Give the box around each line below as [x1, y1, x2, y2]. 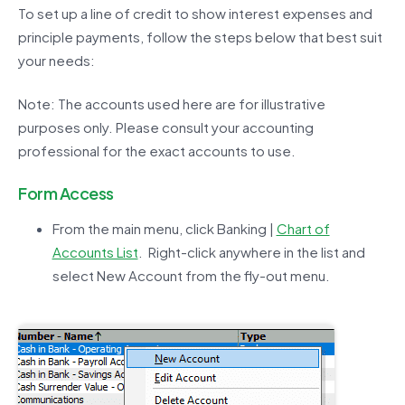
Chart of [276, 220, 330, 238]
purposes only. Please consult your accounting [18, 118, 314, 137]
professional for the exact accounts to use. [18, 142, 296, 160]
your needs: [18, 51, 95, 69]
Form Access [18, 182, 114, 203]
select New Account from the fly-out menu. [52, 267, 330, 285]
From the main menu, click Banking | [52, 220, 277, 238]
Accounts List [52, 243, 138, 261]
